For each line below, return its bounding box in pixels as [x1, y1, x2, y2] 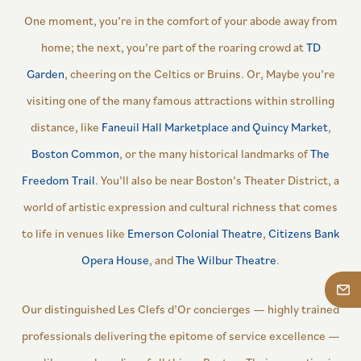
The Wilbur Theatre [176, 252, 276, 268]
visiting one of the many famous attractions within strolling [27, 93, 334, 109]
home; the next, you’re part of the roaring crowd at [40, 39, 306, 56]
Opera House [81, 252, 149, 268]
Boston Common [31, 146, 119, 162]
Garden [26, 66, 64, 82]
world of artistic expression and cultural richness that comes [23, 199, 338, 215]
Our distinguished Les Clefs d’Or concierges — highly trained [22, 301, 339, 317]
